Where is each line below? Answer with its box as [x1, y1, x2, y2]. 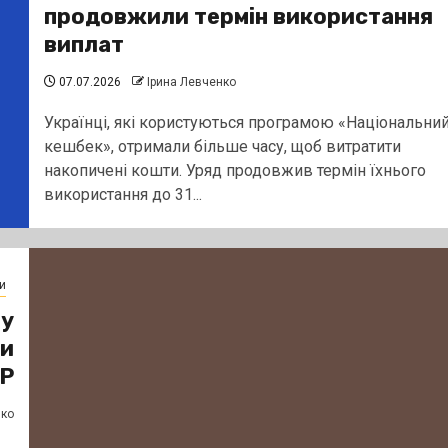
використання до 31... [43, 184, 202, 204]
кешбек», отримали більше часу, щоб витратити [43, 136, 401, 156]
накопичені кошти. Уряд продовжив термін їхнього [43, 160, 426, 180]
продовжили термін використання [43, 2, 433, 30]
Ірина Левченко [146, 74, 236, 89]
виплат [43, 30, 124, 58]
